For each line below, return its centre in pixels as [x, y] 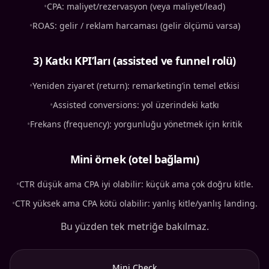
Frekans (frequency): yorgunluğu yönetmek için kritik [136, 124]
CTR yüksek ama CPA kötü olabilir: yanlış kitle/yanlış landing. [136, 204]
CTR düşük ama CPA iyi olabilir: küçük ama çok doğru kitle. [136, 184]
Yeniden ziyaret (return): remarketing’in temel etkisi [136, 86]
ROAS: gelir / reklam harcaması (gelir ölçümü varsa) [136, 26]
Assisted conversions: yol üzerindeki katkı [136, 105]
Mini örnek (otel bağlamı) [134, 159]
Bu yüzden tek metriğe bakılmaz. [134, 227]
